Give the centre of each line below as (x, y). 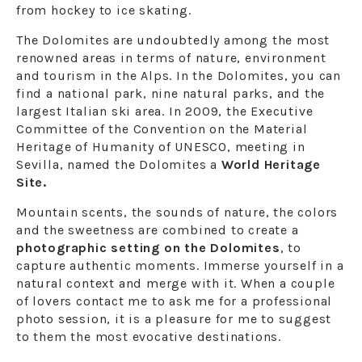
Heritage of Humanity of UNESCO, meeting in (161, 147)
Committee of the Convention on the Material (162, 129)
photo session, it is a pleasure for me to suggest (174, 319)
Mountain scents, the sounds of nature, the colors (177, 213)
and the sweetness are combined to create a (158, 230)
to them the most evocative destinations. (149, 337)
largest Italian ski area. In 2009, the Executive (165, 112)
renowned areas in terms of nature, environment (171, 58)
